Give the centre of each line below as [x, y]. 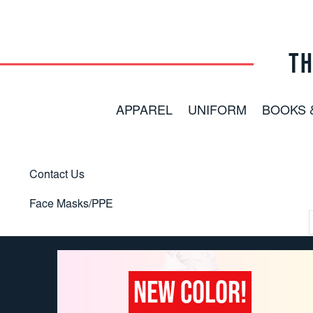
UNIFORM [217, 111]
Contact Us [57, 175]
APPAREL [144, 111]
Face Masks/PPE [71, 204]
